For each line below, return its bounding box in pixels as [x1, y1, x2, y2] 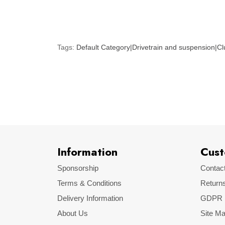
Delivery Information [57, 194, 123, 202]
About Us [57, 209, 88, 217]
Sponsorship [57, 164, 98, 172]
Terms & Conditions [57, 179, 122, 187]
